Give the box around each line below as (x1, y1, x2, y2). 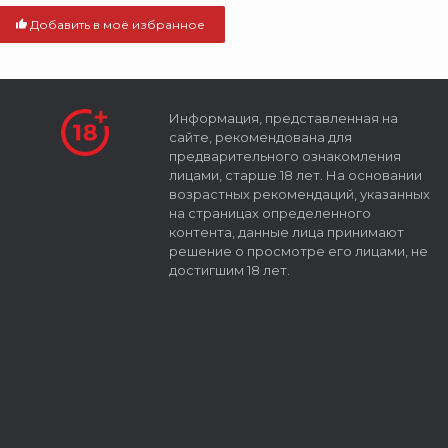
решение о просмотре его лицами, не (168, 242, 428, 259)
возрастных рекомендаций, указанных (168, 185, 430, 202)
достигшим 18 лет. (168, 261, 290, 278)
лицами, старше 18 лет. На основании (168, 166, 422, 183)
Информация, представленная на (168, 109, 398, 126)
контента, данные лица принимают (168, 223, 404, 240)
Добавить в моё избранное (30, 16, 206, 32)
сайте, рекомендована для (168, 128, 352, 145)
